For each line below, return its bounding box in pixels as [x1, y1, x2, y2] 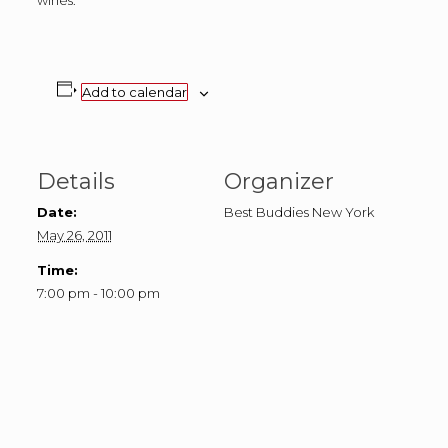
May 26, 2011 [36, 227, 112, 243]
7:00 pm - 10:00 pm [36, 285, 160, 301]
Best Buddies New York [224, 204, 374, 220]
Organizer [224, 168, 334, 195]
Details [36, 168, 115, 195]
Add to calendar [82, 84, 188, 100]
